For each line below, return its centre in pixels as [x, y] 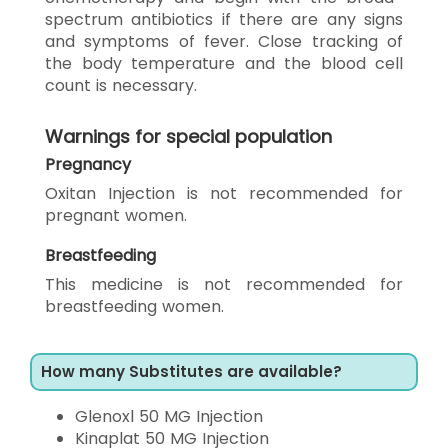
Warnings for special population [188, 136]
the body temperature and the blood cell [224, 63]
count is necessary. [121, 85]
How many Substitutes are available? [191, 371]
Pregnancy [88, 164]
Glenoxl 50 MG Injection [169, 416]
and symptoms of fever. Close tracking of [224, 41]
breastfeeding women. [134, 306]
